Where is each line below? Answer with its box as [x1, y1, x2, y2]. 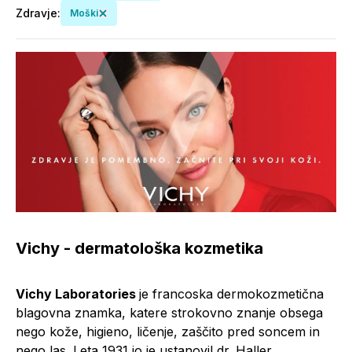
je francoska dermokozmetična [139, 286, 324, 302]
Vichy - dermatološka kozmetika [16, 239, 263, 258]
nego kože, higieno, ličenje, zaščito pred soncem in [16, 324, 320, 339]
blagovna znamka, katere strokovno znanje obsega [16, 305, 323, 321]
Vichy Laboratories [16, 286, 139, 302]
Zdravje [16, 6, 57, 20]
